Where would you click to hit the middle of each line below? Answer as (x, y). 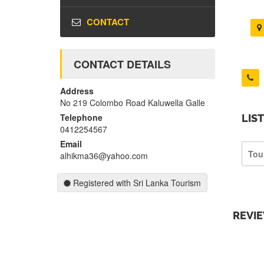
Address (77, 91)
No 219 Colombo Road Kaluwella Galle (133, 103)
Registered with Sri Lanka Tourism (136, 183)
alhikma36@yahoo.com (104, 156)
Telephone (81, 118)
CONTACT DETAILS (122, 65)
